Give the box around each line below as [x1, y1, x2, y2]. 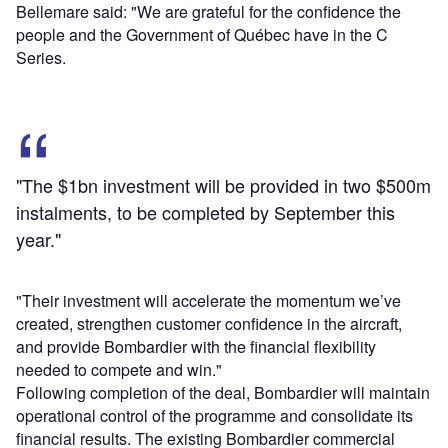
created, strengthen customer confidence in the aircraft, [16, 312, 402, 336]
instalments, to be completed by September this [16, 199, 395, 226]
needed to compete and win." [16, 358, 222, 382]
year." [16, 226, 61, 253]
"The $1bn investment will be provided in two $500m [16, 172, 431, 199]
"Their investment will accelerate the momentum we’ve [16, 289, 401, 313]
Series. [16, 46, 66, 70]
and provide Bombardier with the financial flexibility [16, 335, 376, 359]
